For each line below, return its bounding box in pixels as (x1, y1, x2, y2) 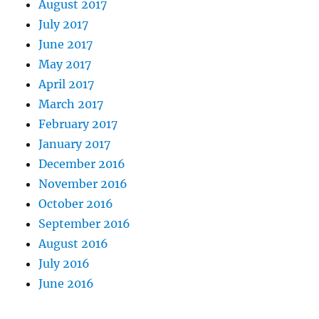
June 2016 (38, 276, 95, 291)
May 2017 (38, 57, 92, 72)
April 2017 (38, 77, 95, 92)
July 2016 (38, 256, 90, 271)
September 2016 (38, 216, 131, 231)
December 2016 (38, 157, 126, 172)
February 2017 (38, 117, 118, 132)
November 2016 (38, 177, 128, 192)
